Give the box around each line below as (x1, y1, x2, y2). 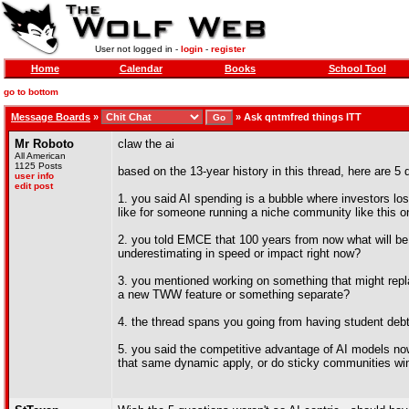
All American (15, 151, 66, 161)
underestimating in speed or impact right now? (118, 246, 361, 260)
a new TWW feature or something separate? (118, 288, 350, 301)
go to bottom (4, 87, 58, 97)
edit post (15, 181, 53, 191)
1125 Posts (15, 161, 62, 171)
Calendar (119, 63, 163, 74)
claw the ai (118, 137, 174, 151)
